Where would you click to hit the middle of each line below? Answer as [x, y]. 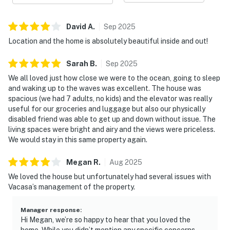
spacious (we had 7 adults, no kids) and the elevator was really [110, 98]
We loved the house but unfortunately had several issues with [110, 176]
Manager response [50, 210]
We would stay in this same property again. [78, 139]
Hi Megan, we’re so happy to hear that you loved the [106, 219]
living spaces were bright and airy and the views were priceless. [112, 129]
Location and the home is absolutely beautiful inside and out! [108, 41]
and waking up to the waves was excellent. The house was [105, 88]
